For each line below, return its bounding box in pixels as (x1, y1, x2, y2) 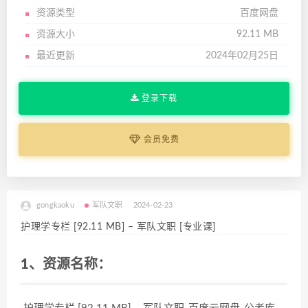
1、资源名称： (21, 258, 111, 272)
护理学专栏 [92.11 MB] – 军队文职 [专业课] (21, 222, 216, 232)
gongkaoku (36, 201, 74, 209)
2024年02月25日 (206, 51, 278, 60)
